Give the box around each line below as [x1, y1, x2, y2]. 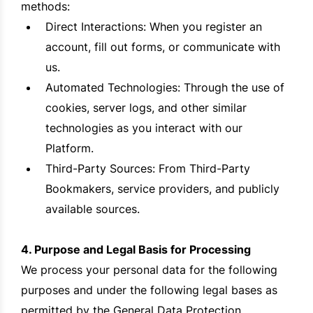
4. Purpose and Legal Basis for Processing [21, 242, 251, 257]
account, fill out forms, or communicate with [45, 40, 280, 54]
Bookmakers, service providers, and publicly [45, 182, 279, 196]
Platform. [45, 141, 94, 156]
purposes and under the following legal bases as [21, 283, 277, 298]
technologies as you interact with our [45, 121, 242, 136]
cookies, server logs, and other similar [45, 101, 247, 115]
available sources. [45, 202, 140, 217]
